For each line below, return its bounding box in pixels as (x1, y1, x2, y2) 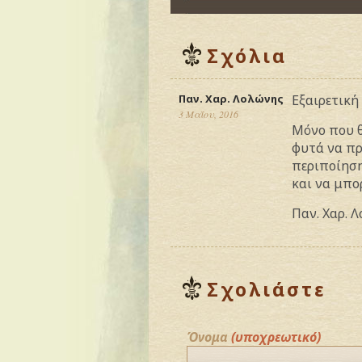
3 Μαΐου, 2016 (179, 107, 238, 120)
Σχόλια (207, 43, 287, 69)
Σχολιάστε (207, 276, 326, 302)
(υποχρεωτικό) (231, 328, 321, 346)
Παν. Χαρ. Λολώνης (179, 91, 284, 106)
